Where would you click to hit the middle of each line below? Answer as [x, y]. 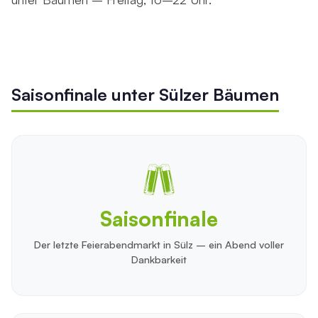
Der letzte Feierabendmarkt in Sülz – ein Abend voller [159, 245]
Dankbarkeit [159, 259]
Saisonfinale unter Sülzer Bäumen [145, 94]
